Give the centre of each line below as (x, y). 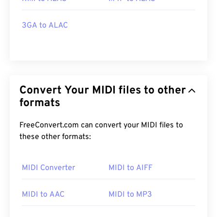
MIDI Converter (48, 168)
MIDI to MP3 (130, 195)
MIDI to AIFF (131, 168)
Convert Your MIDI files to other (56, 91)
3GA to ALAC (45, 26)
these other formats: (55, 137)
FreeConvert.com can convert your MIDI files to (80, 126)
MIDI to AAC (43, 195)
